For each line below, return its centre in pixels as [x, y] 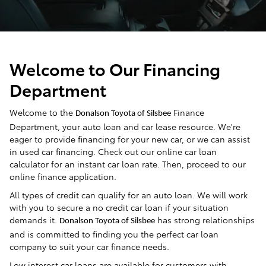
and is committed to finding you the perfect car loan [114, 234]
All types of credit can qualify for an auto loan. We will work [129, 194]
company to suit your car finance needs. [89, 246]
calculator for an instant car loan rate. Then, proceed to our [128, 164]
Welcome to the [41, 112]
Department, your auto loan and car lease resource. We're [125, 126]
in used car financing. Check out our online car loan [113, 151]
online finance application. [63, 176]
